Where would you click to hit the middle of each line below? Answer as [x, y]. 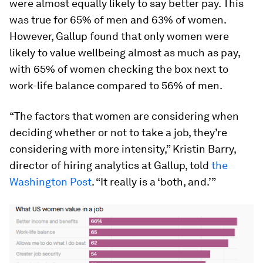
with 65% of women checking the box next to [119, 69]
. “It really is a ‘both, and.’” [154, 182]
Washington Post [50, 182]
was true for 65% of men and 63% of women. [118, 20]
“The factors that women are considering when [124, 116]
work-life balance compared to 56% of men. [116, 86]
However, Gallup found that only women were [119, 36]
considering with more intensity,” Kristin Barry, [123, 149]
